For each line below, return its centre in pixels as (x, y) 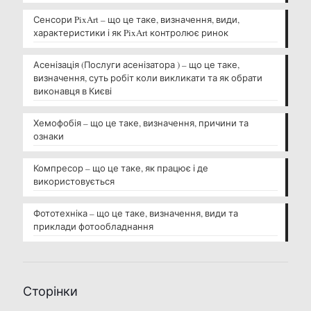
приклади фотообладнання (93, 226)
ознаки (49, 136)
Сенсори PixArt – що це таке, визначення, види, (136, 19)
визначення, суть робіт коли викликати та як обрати (148, 77)
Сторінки (50, 291)
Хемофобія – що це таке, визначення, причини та (141, 123)
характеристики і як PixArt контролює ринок (131, 32)
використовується (74, 181)
